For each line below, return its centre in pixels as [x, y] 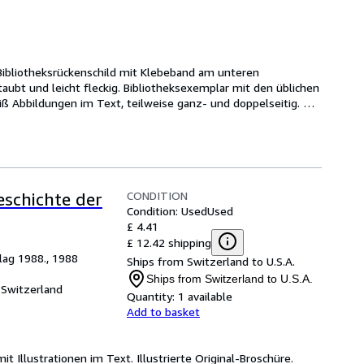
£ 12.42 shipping [169, 242]
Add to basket [163, 312]
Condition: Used [167, 211]
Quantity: [151, 296]
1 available [205, 296]
